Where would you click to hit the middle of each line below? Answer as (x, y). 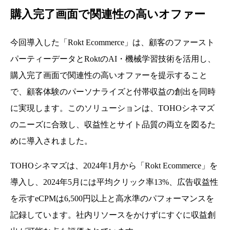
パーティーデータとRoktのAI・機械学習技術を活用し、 (113, 59)
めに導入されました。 (51, 141)
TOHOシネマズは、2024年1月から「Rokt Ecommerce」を (114, 166)
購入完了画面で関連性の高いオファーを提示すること (109, 75)
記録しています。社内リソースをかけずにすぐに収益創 (113, 215)
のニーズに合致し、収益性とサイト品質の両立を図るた (113, 124)
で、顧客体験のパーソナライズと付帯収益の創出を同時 (113, 92)
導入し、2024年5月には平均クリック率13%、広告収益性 (114, 182)
